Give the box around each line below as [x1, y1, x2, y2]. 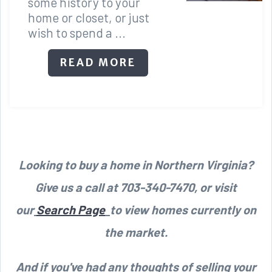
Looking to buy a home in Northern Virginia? [19, 157, 253, 172]
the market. [104, 224, 168, 239]
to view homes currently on [110, 202, 256, 217]
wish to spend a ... [28, 24, 126, 40]
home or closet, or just [28, 9, 149, 25]
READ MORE [60, 55, 137, 69]
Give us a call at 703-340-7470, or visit [35, 179, 237, 194]
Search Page [36, 202, 105, 217]
